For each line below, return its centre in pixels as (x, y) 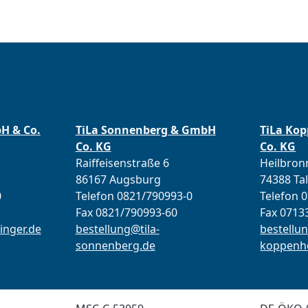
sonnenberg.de (115, 245)
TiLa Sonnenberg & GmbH (145, 130)
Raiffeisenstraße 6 (122, 163)
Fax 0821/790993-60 (126, 212)
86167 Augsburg (118, 179)
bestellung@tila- (117, 229)
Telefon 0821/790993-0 (134, 196)
